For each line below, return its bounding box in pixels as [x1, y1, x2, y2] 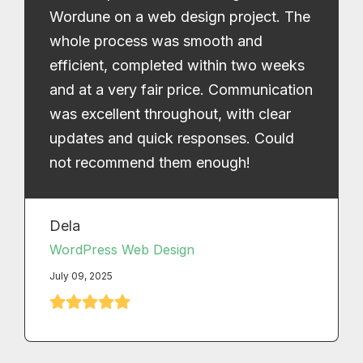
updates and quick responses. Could [49, 129, 294, 147]
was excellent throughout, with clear [49, 105, 291, 122]
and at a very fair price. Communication [49, 80, 313, 98]
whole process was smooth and [49, 32, 263, 49]
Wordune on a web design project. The [49, 7, 310, 25]
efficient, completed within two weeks [49, 56, 305, 74]
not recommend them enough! [49, 153, 250, 171]
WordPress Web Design [49, 241, 194, 258]
